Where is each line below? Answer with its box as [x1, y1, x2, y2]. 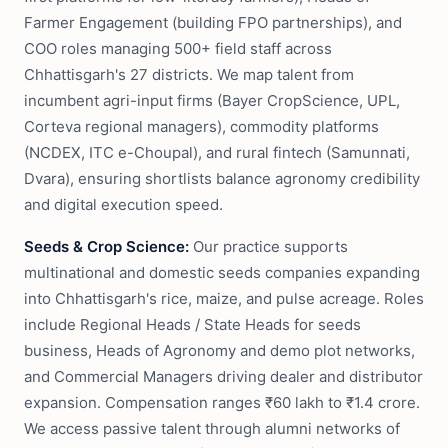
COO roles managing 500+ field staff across [24, 39, 332, 58]
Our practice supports [189, 237, 348, 256]
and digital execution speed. [24, 195, 223, 214]
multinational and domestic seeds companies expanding [24, 263, 420, 282]
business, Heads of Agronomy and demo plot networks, [24, 341, 415, 360]
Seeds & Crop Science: [24, 237, 189, 256]
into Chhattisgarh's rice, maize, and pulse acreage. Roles [24, 289, 424, 308]
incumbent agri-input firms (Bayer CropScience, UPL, [24, 91, 400, 110]
